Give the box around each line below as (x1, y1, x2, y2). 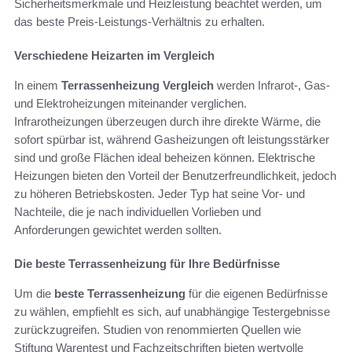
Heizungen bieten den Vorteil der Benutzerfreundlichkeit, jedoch (14, 168, 336, 182)
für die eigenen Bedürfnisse (185, 286, 328, 300)
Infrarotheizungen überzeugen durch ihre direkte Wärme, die (14, 114, 321, 128)
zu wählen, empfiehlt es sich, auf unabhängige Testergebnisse (14, 304, 330, 318)
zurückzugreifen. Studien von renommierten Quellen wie (14, 322, 301, 336)
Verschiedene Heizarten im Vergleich (14, 48, 214, 62)
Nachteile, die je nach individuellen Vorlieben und (14, 204, 261, 218)
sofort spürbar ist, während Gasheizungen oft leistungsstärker (14, 132, 329, 146)
